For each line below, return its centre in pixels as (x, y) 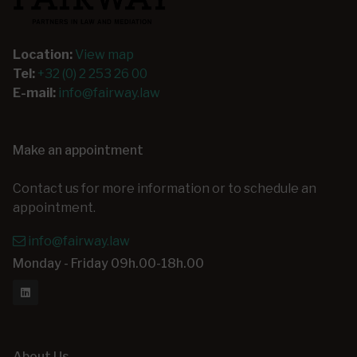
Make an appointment (78, 151)
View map (103, 55)
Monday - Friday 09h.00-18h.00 (108, 264)
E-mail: (34, 93)
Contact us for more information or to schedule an (165, 189)
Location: (43, 55)
